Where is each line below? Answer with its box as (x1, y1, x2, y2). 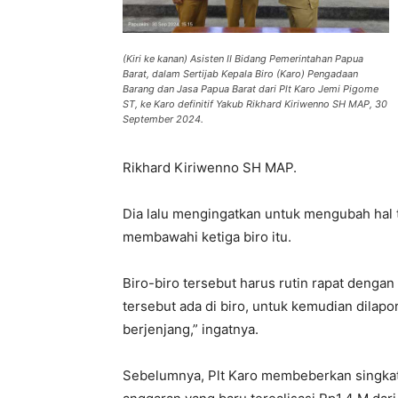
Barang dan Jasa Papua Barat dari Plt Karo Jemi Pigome (123, 83, 378, 95)
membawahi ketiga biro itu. (123, 228, 291, 245)
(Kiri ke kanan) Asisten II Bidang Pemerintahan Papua (123, 52, 363, 65)
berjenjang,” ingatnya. (123, 321, 259, 338)
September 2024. (123, 113, 203, 125)
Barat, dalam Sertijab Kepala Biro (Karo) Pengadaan (123, 68, 358, 80)
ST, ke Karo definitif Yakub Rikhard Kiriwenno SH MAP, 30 (123, 98, 387, 110)
